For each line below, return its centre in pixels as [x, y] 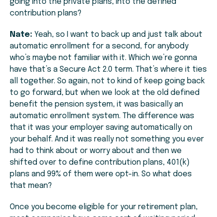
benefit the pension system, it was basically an [96, 105]
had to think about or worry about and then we [96, 151]
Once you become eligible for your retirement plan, [104, 207]
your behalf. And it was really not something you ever [107, 139]
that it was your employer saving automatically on [101, 128]
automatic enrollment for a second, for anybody [99, 46]
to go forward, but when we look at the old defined [105, 93]
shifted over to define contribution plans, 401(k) [100, 163]
